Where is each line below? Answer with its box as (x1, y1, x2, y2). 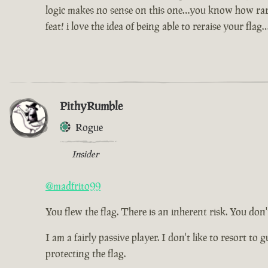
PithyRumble (60, 98, 123, 114)
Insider (72, 148, 99, 160)
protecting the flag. (45, 246, 126, 260)
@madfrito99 (45, 179, 100, 193)
